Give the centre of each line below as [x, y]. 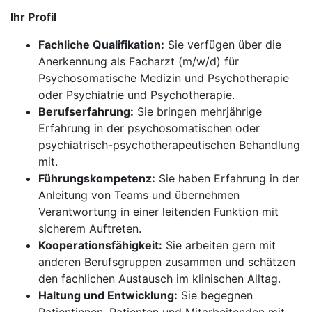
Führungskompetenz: [97, 178]
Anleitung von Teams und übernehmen [139, 195]
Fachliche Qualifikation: [101, 45]
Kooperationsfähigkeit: [100, 245]
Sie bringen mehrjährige [198, 111]
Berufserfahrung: [86, 111]
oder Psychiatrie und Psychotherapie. [136, 95]
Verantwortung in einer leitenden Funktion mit [158, 212]
